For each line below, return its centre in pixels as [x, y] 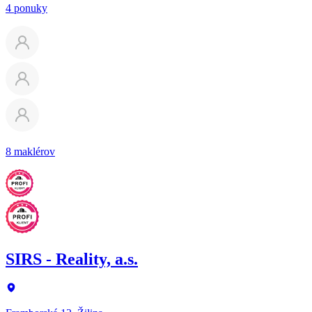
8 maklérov [30, 151]
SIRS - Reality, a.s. [72, 259]
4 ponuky [26, 8]
